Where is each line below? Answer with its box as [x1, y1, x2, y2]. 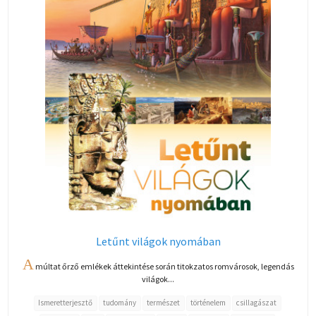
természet [147, 298, 180, 308]
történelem [190, 298, 226, 308]
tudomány [103, 298, 136, 308]
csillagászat [236, 298, 276, 308]
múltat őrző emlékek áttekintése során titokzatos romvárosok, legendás [33, 260, 294, 272]
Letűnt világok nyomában [95, 233, 221, 248]
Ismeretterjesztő [38, 298, 92, 308]
